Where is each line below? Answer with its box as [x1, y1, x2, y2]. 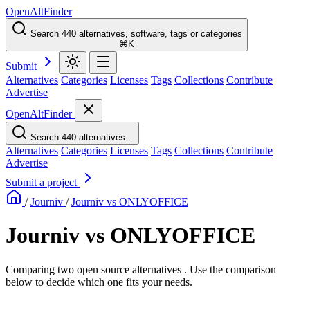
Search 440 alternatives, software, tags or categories [30, 28, 242, 39]
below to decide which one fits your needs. [6, 275, 192, 288]
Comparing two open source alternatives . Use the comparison [6, 263, 276, 275]
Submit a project [6, 176, 80, 188]
